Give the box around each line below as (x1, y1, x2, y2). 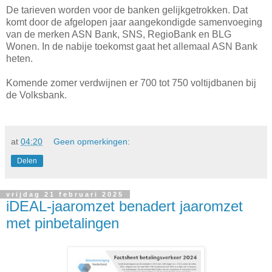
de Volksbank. (6, 90, 67, 101)
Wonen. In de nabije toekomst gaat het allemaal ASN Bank (6, 41, 257, 52)
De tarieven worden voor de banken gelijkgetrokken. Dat (6, 5, 248, 16)
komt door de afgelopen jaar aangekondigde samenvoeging (6, 17, 262, 28)
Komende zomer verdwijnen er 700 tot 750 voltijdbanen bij (6, 78, 256, 89)
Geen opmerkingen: (53, 137, 131, 147)
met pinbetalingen (6, 215, 119, 232)
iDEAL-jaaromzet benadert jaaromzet (6, 198, 243, 215)
